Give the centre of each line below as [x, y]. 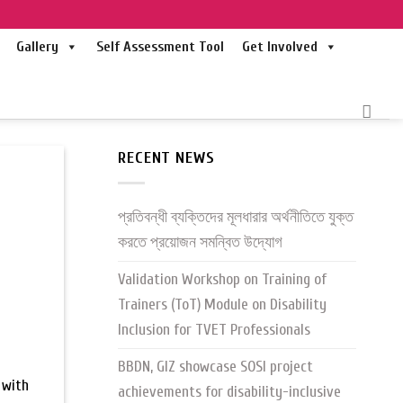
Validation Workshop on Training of [222, 280]
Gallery [37, 47]
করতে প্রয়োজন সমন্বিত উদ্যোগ [200, 243]
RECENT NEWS [166, 158]
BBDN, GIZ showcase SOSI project [215, 367]
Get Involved [279, 47]
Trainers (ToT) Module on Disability [222, 305]
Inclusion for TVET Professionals [214, 330]
